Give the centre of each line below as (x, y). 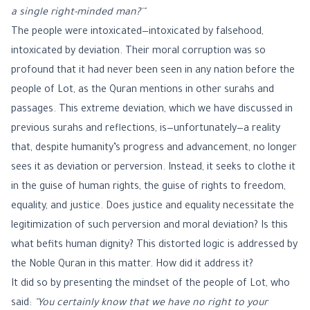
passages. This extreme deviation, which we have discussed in (152, 110)
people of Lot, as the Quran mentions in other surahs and (143, 91)
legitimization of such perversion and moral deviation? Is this (149, 226)
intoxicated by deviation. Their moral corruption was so (138, 52)
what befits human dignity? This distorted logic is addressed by (154, 246)
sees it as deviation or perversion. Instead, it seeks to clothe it (153, 168)
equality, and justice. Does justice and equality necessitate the (153, 207)
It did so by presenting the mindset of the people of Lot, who (151, 284)
